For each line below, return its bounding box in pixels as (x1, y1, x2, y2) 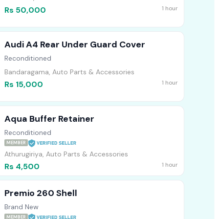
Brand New (4, 202, 39, 212)
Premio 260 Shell (4, 187, 77, 199)
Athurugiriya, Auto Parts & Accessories (4, 150, 128, 159)
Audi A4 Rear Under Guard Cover (4, 39, 145, 51)
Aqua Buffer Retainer (4, 113, 94, 125)
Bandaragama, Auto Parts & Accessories (4, 67, 134, 77)
